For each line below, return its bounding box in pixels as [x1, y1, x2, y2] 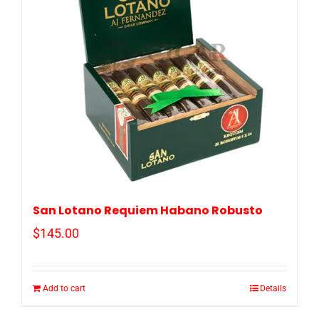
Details [260, 283, 286, 294]
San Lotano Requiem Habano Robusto [33, 202, 263, 219]
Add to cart [43, 283, 85, 294]
